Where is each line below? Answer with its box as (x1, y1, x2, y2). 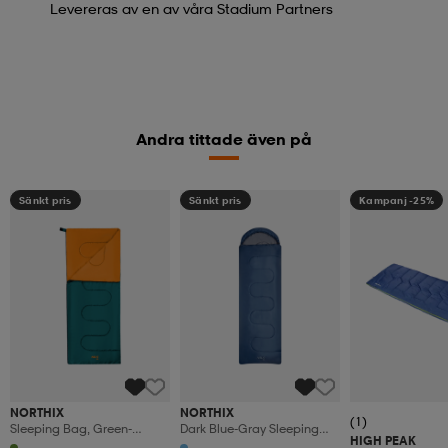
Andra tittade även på (136, 128, 312, 149)
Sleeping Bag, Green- (10, 421, 132, 437)
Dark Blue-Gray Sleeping (180, 421, 319, 437)
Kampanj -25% (359, 193, 434, 206)
